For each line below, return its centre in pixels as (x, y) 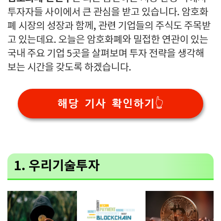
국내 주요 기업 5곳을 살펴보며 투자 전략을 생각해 (106, 54)
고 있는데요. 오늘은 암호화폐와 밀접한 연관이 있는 (108, 40)
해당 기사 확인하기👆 (110, 103)
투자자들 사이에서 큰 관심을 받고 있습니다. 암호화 (108, 13)
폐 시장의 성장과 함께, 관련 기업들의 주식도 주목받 (109, 26)
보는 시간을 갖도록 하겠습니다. (70, 68)
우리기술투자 (64, 166)
